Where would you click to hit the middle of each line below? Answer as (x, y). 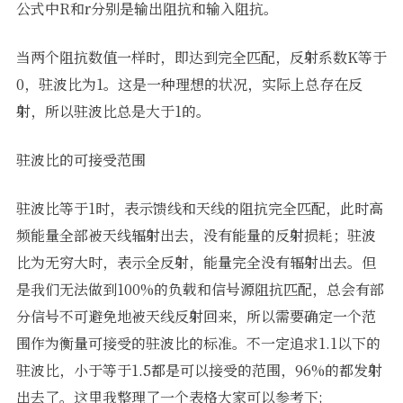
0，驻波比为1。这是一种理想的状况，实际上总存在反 (189, 84)
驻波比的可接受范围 (81, 159)
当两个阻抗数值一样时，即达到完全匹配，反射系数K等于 (201, 57)
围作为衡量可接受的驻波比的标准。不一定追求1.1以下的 (198, 343)
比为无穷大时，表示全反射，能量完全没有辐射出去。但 (196, 262)
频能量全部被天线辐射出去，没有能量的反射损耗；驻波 (196, 235)
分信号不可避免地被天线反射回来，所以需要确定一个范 (196, 316)
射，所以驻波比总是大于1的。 (113, 111)
